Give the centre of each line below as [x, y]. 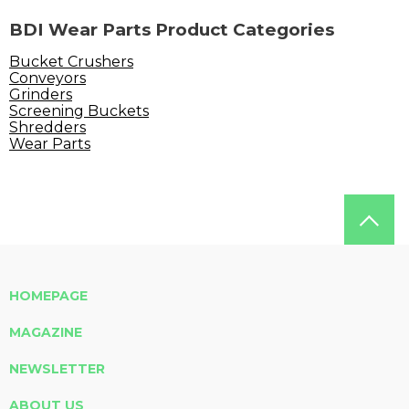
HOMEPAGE [48, 296]
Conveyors [47, 79]
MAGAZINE [46, 333]
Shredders [47, 128]
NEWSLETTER [57, 369]
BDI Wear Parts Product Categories [172, 30]
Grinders [41, 95]
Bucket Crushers [71, 62]
